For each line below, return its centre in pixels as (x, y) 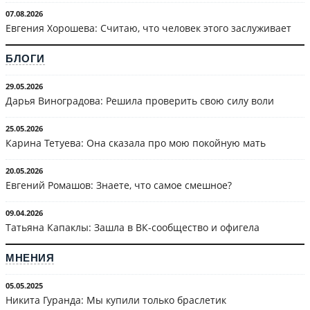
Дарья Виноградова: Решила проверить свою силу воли (140, 100)
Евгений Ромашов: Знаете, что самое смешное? (119, 185)
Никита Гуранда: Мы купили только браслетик (116, 300)
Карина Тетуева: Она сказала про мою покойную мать (136, 143)
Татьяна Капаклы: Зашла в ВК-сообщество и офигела (133, 227)
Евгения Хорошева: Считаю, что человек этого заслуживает (148, 28)
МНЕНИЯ (30, 257)
